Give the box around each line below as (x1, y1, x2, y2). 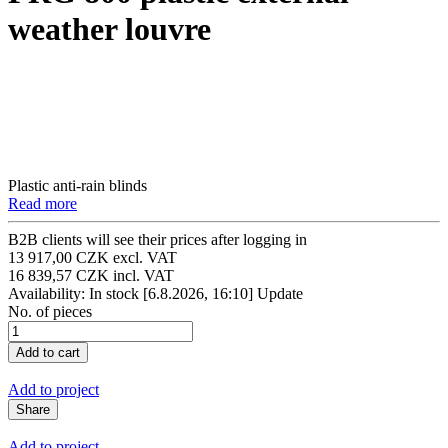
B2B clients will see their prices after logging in (8, 231, 307, 249)
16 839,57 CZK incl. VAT (8, 267, 174, 285)
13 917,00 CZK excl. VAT (8, 249, 177, 267)
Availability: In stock (8, 285, 143, 303)
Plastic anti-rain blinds (8, 177, 147, 195)
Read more (8, 195, 77, 213)
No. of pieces (8, 303, 92, 321)
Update (257, 285, 303, 303)
